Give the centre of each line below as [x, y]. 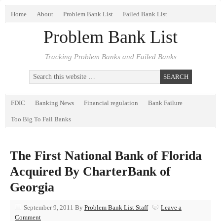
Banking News [55, 103]
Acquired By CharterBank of [90, 171]
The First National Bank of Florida [106, 156]
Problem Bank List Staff [116, 207]
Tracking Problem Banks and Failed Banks [110, 57]
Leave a [171, 207]
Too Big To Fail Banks [41, 119]
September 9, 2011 [49, 207]
